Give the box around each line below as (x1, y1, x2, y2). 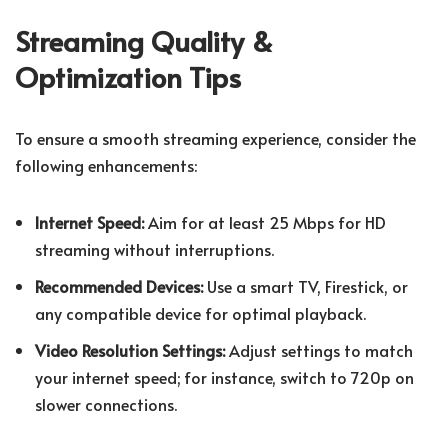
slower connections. (35, 393, 177, 416)
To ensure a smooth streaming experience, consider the (15, 127, 416, 150)
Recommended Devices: (35, 275, 203, 298)
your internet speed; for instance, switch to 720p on (35, 366, 414, 389)
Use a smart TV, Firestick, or (203, 275, 408, 298)
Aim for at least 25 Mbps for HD (144, 211, 386, 234)
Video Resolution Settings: (35, 339, 225, 362)
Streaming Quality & (15, 21, 273, 61)
